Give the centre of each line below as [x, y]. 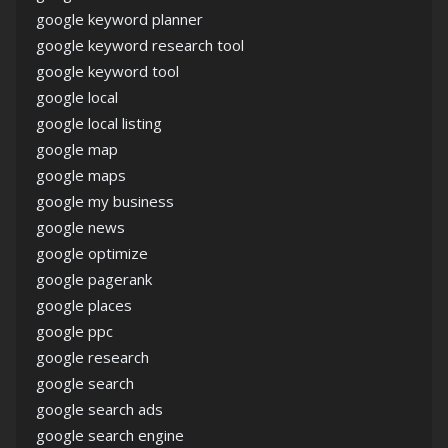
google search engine [110, 435]
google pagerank [94, 279]
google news [80, 227]
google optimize [92, 253]
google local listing [99, 123]
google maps [81, 175]
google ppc [74, 331]
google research [92, 357]
